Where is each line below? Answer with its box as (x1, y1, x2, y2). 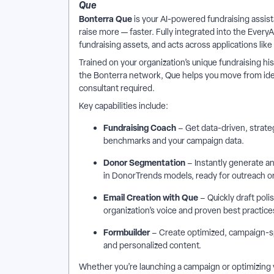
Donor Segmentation (103, 157, 185, 168)
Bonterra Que (79, 13, 132, 24)
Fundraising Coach (103, 122, 176, 133)
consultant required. (79, 83, 157, 94)
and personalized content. (103, 240, 203, 251)
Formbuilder (103, 226, 150, 238)
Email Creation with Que (103, 191, 200, 203)
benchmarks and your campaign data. (103, 135, 246, 146)
